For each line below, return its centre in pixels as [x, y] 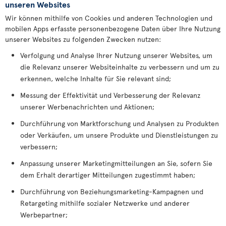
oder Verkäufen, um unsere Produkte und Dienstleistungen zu [119, 135]
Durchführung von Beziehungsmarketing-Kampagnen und [112, 191]
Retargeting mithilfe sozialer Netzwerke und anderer [105, 203]
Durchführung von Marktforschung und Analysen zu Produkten [120, 123]
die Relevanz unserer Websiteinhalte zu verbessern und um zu [120, 67]
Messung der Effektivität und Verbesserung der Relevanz [110, 95]
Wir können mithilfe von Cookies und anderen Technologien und [109, 18]
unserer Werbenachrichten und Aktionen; [87, 107]
